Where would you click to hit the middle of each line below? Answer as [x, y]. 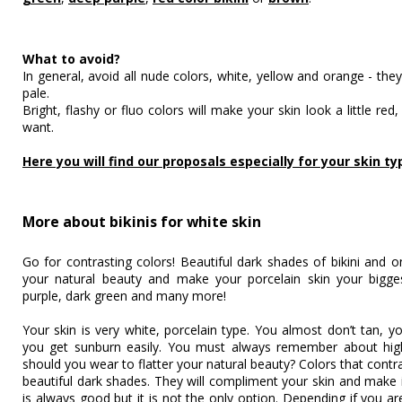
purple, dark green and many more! [124, 296]
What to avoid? [71, 59]
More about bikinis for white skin [142, 222]
